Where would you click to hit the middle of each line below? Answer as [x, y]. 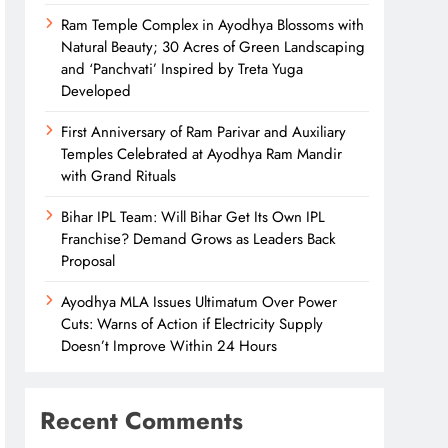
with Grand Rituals [119, 176]
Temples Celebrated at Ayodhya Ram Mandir [202, 154]
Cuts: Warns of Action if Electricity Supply [192, 324]
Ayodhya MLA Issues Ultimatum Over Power [199, 302]
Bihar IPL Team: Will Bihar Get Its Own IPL [193, 217]
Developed [96, 91]
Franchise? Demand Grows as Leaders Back [199, 239]
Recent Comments [142, 420]
